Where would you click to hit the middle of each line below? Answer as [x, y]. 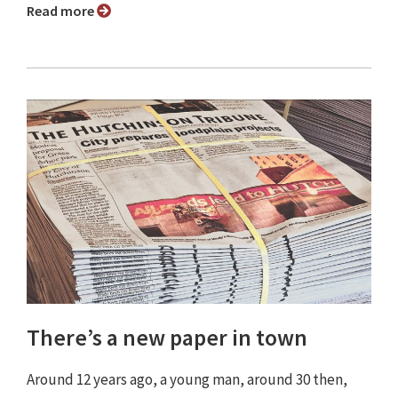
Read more [66, 11]
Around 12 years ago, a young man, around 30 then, [187, 380]
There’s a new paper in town [167, 338]
